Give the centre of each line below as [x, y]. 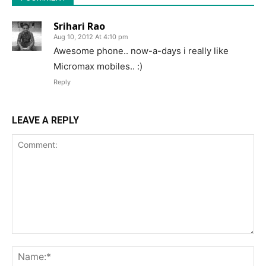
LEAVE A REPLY [45, 121]
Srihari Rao [79, 26]
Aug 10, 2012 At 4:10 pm [91, 37]
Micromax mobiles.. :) [98, 66]
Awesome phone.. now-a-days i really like [141, 51]
